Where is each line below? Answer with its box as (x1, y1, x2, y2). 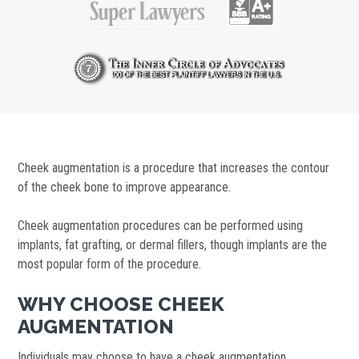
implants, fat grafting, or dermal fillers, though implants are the (18, 237, 328, 253)
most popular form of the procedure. (18, 256, 202, 272)
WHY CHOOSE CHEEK (18, 292, 225, 317)
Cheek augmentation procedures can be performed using (18, 218, 304, 234)
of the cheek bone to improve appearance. (18, 179, 232, 196)
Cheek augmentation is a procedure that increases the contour (18, 160, 330, 176)
